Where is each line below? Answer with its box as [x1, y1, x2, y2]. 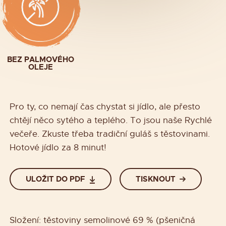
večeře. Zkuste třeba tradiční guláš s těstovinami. [10, 129, 210, 140]
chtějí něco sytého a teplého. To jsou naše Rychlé [10, 115, 212, 126]
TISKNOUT [135, 174, 176, 184]
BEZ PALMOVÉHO [7, 54, 74, 65]
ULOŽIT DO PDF [26, 174, 86, 184]
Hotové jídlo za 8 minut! [10, 142, 106, 153]
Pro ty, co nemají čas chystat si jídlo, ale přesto [10, 101, 200, 112]
